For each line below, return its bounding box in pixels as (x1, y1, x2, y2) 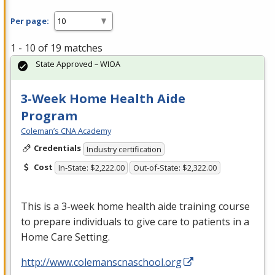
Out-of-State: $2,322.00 (133, 162, 217, 174)
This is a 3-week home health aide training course (21, 199, 250, 214)
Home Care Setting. (21, 230, 110, 244)
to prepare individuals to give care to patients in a (21, 215, 249, 229)
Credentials (33, 142, 81, 154)
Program (21, 107, 77, 125)
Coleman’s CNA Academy (21, 125, 111, 137)
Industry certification (86, 143, 161, 155)
